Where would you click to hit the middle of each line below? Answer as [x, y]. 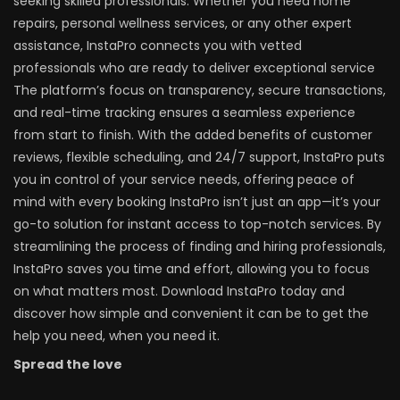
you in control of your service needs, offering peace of [184, 180]
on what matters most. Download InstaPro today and [179, 292]
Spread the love [68, 365]
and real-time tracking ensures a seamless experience [184, 113]
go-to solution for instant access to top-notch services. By [197, 225]
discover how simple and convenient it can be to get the [191, 314]
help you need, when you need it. [117, 336]
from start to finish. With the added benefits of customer [193, 135]
